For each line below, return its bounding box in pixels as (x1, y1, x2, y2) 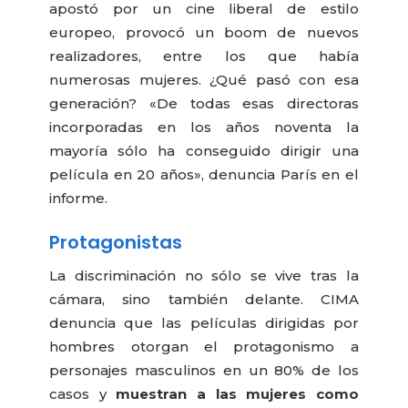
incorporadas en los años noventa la (49, 117, 359, 136)
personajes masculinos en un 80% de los (49, 362, 359, 380)
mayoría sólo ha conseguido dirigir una (49, 141, 359, 159)
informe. (49, 189, 108, 207)
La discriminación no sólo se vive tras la (49, 267, 359, 285)
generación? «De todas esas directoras (49, 94, 359, 112)
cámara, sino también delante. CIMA (49, 291, 359, 309)
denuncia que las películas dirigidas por (49, 314, 359, 332)
